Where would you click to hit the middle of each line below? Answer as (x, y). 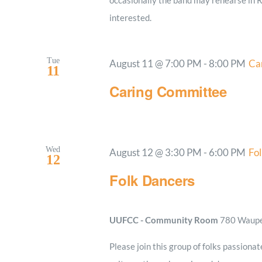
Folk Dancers (152, 180)
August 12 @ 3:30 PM (156, 152)
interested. (131, 17)
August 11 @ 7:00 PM (156, 63)
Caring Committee (168, 91)
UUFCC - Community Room (165, 220)
